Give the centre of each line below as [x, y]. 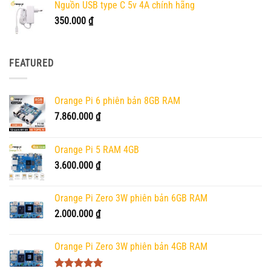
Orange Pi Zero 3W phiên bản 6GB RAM [131, 198]
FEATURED [31, 64]
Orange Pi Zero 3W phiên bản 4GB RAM [131, 246]
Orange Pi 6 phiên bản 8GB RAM [117, 100]
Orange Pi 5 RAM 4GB [97, 149]
